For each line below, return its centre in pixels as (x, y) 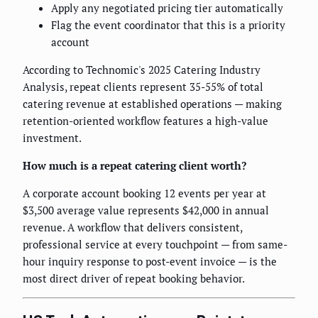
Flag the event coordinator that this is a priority (168, 25)
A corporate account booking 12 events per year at (144, 193)
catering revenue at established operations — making (152, 104)
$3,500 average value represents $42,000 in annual (146, 210)
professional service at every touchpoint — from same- (155, 245)
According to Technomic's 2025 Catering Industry (142, 70)
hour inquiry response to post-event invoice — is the (150, 262)
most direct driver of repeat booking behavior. (134, 279)
